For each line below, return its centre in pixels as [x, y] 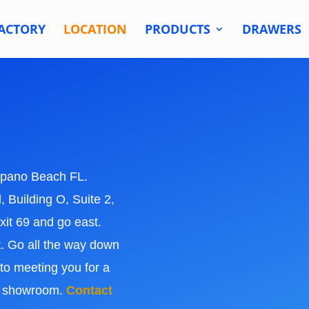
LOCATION [95, 29]
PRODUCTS [177, 29]
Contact [90, 290]
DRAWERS [271, 29]
